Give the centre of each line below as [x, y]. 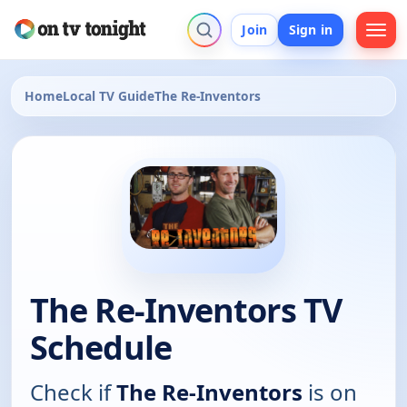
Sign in [311, 29]
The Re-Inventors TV [186, 311]
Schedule [101, 348]
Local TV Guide [109, 96]
